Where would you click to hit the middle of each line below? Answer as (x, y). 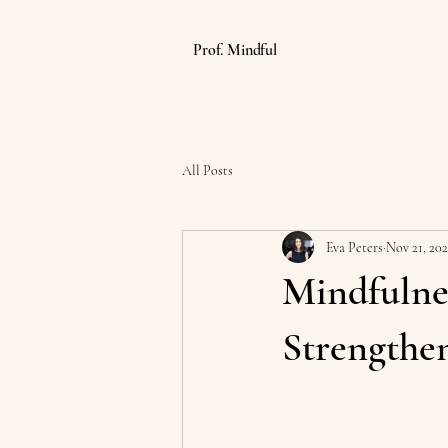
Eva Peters (354, 247)
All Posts (207, 170)
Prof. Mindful (235, 50)
